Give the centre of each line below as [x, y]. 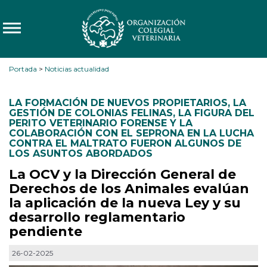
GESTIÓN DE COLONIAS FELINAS [91, 113]
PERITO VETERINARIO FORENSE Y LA [101, 123]
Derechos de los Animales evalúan [129, 189]
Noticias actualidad [77, 69]
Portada [23, 69]
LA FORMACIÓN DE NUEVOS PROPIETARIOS [118, 103]
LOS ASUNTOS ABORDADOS [81, 153]
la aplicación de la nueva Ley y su [125, 203]
